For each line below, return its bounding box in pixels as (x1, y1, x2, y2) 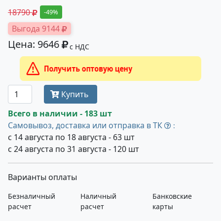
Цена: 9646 (8, 37, 62, 51)
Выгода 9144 (12, 23, 62, 34)
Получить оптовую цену (89, 63, 176, 74)
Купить (59, 89, 91, 100)
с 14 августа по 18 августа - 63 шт (8, 132, 135, 143)
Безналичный (8, 191, 55, 201)
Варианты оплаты (8, 172, 77, 183)
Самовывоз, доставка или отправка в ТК (8, 120, 164, 131)
